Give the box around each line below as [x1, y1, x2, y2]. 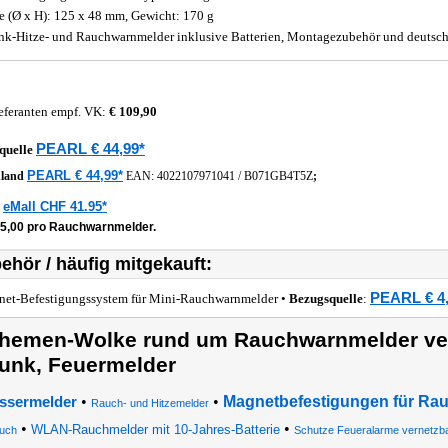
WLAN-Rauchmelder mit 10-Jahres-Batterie [30, 422, 280, 437]
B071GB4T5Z [244, 169, 313, 183]
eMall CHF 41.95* [3, 199, 107, 214]
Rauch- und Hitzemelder [90, 397, 209, 409]
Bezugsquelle [289, 291, 363, 306]
